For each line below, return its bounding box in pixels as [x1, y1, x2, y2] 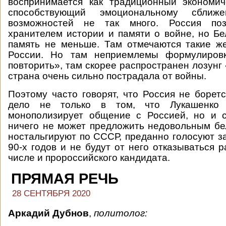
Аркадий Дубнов [8, 208, 89, 218]
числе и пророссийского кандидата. [8, 152, 173, 163]
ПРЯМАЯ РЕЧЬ [11, 171, 119, 187]
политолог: [94, 208, 147, 218]
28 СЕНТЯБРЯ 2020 [12, 189, 90, 198]
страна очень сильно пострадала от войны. [8, 71, 206, 81]
